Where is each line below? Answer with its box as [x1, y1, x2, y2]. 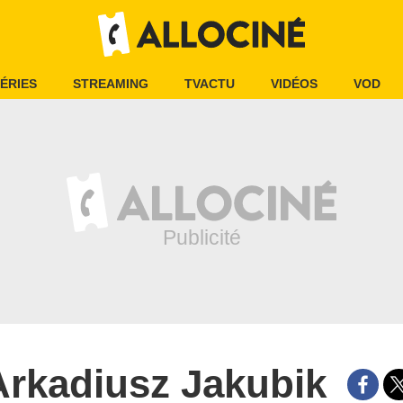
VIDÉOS [271, 76, 318, 91]
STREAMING [73, 76, 148, 91]
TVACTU [184, 76, 235, 91]
